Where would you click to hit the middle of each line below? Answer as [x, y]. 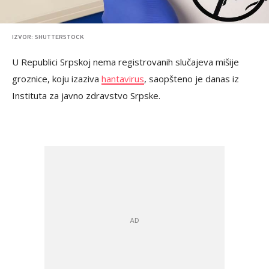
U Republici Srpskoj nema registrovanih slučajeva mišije [125, 62]
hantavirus [123, 79]
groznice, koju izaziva [57, 79]
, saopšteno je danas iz [192, 79]
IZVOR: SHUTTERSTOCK [48, 38]
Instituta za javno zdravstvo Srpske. [86, 96]
